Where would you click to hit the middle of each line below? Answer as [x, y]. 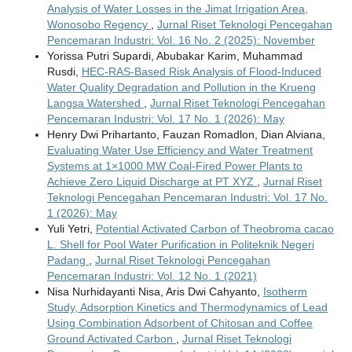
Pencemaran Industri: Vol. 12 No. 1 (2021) [152, 276]
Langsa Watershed [95, 103]
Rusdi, [64, 72]
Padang [68, 260]
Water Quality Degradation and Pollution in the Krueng [181, 88]
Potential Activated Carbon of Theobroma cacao [214, 229]
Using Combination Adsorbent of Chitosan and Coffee [180, 323]
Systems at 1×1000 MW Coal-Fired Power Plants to [174, 166]
